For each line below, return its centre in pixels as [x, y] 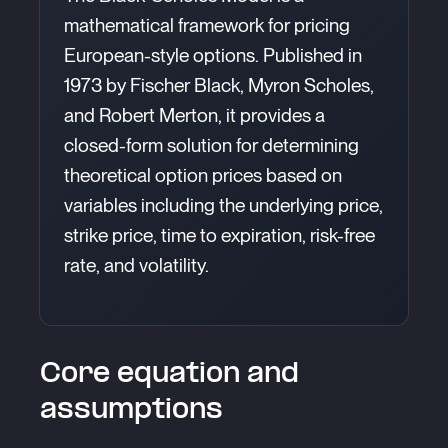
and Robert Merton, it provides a [194, 115]
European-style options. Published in [213, 55]
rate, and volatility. [136, 265]
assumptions [131, 410]
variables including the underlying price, [223, 205]
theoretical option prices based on [203, 175]
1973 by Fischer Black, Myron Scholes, [219, 85]
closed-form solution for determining [211, 145]
